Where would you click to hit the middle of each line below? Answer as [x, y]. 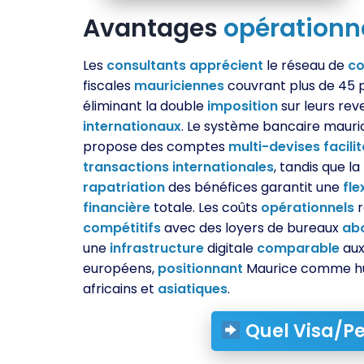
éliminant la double [145, 106]
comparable [298, 248]
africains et [120, 288]
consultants [146, 65]
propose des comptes [156, 146]
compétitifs [122, 227]
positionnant [200, 268]
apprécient [226, 65]
